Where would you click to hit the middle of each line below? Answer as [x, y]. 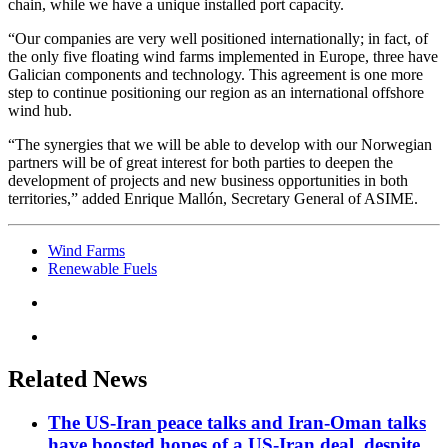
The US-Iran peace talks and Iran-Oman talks [237, 423]
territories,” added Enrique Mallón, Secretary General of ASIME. [213, 198]
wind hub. [40, 110]
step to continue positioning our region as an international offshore [216, 92]
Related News [77, 378]
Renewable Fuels [102, 268]
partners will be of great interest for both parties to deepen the [200, 162]
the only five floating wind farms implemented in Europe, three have [223, 56]
